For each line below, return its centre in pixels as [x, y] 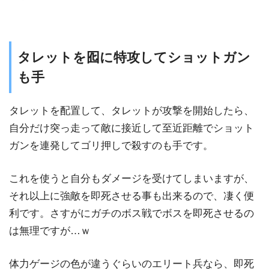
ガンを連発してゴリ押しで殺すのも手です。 [111, 146]
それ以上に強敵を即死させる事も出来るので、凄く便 [131, 196]
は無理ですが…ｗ [50, 231]
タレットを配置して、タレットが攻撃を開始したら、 [131, 111]
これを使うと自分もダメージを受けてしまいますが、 [131, 178]
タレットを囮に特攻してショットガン [134, 57]
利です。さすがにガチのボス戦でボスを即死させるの [131, 213]
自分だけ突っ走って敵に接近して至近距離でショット [131, 128]
